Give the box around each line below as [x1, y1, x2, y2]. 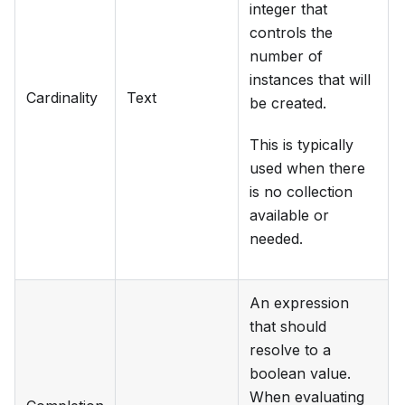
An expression [250, 294, 349, 313]
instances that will [250, 71, 371, 89]
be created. [250, 94, 326, 113]
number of [250, 47, 323, 66]
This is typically [250, 136, 353, 155]
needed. [250, 230, 303, 249]
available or [250, 206, 329, 225]
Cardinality [26, 89, 98, 108]
